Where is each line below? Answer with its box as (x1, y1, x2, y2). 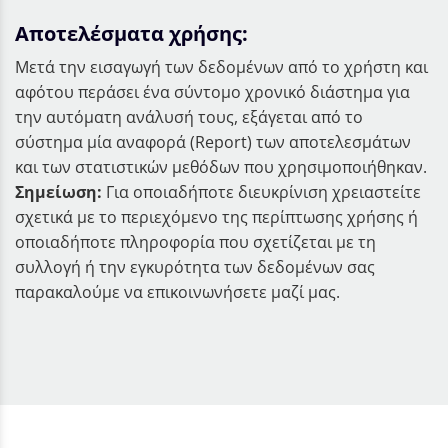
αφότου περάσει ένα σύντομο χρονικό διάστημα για (15, 80, 410, 103)
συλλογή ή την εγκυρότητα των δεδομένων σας (15, 255, 375, 278)
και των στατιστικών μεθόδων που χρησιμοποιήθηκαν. (15, 155, 427, 178)
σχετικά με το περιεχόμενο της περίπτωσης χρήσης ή (15, 205, 418, 228)
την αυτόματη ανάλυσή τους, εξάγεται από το (15, 105, 363, 128)
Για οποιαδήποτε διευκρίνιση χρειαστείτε (102, 180, 421, 203)
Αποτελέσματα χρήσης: (15, 19, 248, 47)
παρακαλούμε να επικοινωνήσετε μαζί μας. (15, 280, 340, 303)
